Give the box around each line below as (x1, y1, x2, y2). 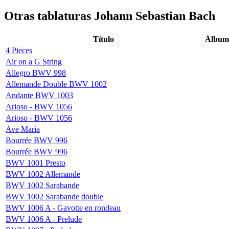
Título (93, 34, 114, 43)
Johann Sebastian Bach (94, 9, 215, 23)
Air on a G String (6, 57, 62, 66)
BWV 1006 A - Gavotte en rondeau (6, 203, 121, 212)
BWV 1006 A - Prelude (6, 214, 82, 223)
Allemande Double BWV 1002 (6, 79, 107, 88)
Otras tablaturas (4, 9, 94, 23)
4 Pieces (6, 45, 32, 55)
